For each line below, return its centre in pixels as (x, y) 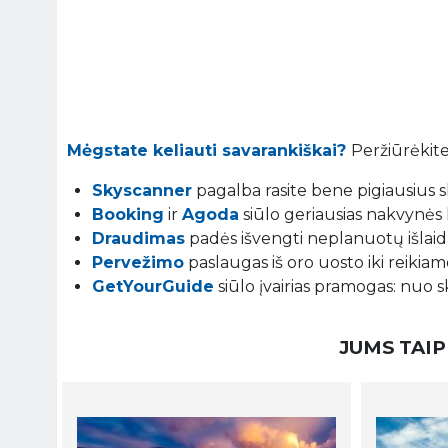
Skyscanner (142, 190)
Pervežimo (138, 262)
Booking (128, 214)
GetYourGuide (153, 286)
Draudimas (138, 238)
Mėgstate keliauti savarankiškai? (209, 150)
